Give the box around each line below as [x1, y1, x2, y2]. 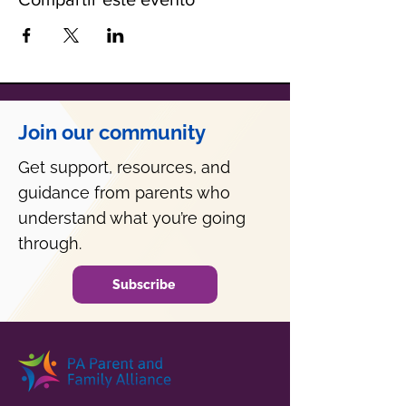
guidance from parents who [18, 183, 230, 202]
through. [18, 234, 82, 253]
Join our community [18, 121, 206, 144]
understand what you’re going [18, 208, 246, 227]
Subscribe [111, 277, 175, 292]
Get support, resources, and [18, 158, 230, 177]
